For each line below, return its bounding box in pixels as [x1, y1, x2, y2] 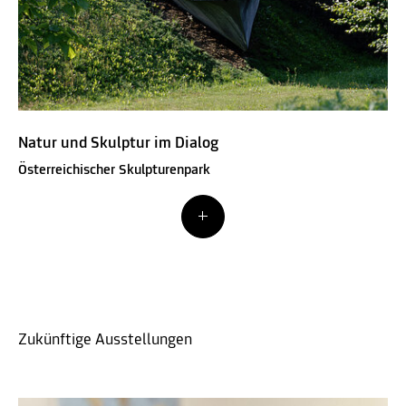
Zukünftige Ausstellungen [18, 331, 192, 349]
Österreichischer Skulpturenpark [18, 162, 210, 178]
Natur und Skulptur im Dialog [18, 134, 218, 152]
